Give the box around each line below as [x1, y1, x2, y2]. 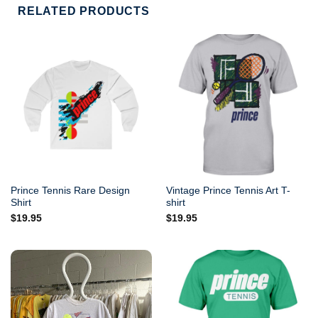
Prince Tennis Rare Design [10, 185, 130, 196]
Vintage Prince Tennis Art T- [165, 185, 290, 196]
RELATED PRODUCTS [18, 4, 150, 17]
